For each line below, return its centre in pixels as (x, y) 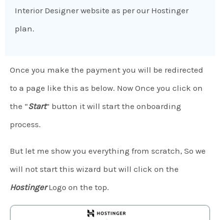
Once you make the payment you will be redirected (107, 70)
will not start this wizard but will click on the (94, 169)
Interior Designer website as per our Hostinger (102, 11)
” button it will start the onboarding (114, 106)
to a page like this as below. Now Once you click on (106, 88)
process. (25, 124)
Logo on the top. (78, 187)
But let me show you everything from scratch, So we (108, 151)
